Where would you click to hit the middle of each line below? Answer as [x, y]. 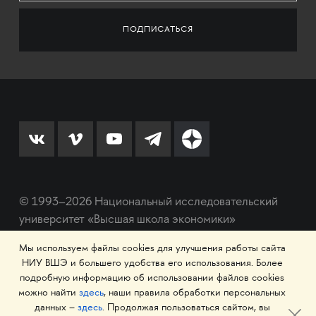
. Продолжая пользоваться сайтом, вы [186, 308]
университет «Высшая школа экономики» [127, 220]
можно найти [49, 293]
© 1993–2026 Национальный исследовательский [148, 202]
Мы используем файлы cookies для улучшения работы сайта [152, 249]
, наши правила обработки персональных [195, 293]
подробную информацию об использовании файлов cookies [152, 278]
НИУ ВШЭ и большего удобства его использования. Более [152, 263]
